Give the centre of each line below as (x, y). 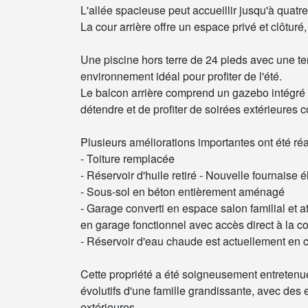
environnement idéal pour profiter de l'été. (181, 76)
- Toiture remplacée (128, 158)
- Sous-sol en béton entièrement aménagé (183, 191)
